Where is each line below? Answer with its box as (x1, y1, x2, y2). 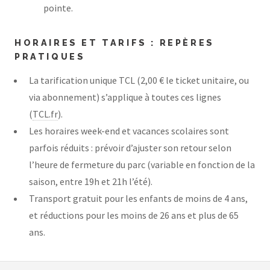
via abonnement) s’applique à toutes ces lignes (29, 90, 221, 103)
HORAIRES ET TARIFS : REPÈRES (14, 37, 215, 48)
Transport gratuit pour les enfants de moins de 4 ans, (29, 192, 248, 204)
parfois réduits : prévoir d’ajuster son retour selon (29, 141, 231, 154)
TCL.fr (33, 107, 58, 120)
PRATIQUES (14, 51, 86, 61)
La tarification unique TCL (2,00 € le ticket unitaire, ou (29, 74, 249, 86)
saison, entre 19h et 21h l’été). (29, 175, 152, 187)
